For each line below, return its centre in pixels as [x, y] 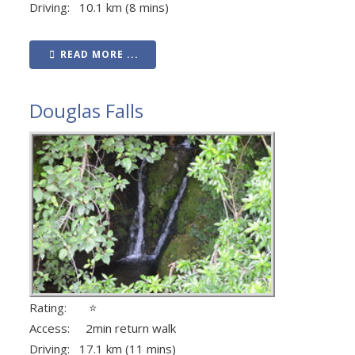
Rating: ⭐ [63, 308]
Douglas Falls [86, 111]
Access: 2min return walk [103, 328]
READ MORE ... [99, 55]
